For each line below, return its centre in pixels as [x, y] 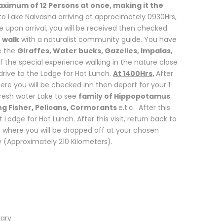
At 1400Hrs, [134, 74]
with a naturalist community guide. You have [98, 39]
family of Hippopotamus [124, 96]
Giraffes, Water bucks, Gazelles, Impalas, [95, 51]
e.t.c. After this [144, 108]
